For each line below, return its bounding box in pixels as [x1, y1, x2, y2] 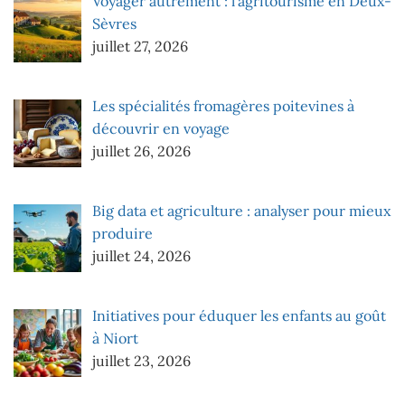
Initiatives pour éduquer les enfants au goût [92, 306, 386, 325]
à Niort [92, 328, 138, 347]
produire [92, 224, 153, 243]
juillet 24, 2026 [92, 247, 191, 266]
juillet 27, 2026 [92, 37, 188, 56]
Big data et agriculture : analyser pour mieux [92, 202, 391, 221]
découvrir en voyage [92, 119, 230, 138]
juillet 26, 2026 [92, 142, 191, 161]
